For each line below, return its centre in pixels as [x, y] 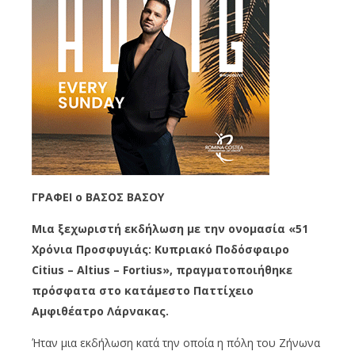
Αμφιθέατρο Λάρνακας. [100, 311]
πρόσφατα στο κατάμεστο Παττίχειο [143, 290]
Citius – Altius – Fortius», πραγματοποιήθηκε [162, 269]
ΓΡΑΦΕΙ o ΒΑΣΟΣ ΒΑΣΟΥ [98, 197]
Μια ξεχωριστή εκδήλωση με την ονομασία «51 [170, 228]
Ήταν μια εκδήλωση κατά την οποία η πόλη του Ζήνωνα [176, 342]
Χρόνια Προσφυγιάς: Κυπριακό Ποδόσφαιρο [160, 249]
